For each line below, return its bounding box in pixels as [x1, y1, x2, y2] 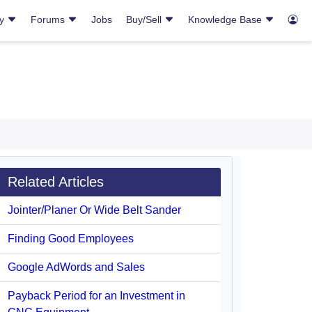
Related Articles [8, 174, 104, 189]
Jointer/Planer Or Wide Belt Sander [8, 204, 181, 216]
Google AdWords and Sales [8, 261, 145, 273]
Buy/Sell [126, 14, 164, 25]
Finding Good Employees [8, 233, 134, 244]
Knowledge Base [188, 14, 265, 25]
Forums [31, 14, 68, 25]
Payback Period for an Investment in [8, 290, 185, 302]
